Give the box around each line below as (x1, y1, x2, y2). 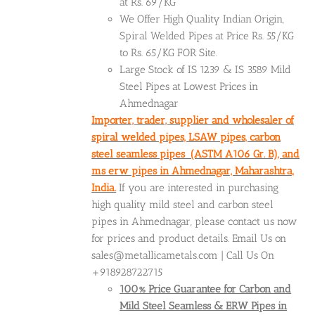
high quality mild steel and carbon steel (91, 198, 274, 211)
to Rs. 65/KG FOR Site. (120, 46, 218, 59)
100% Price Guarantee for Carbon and (120, 282, 292, 295)
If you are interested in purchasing (119, 181, 279, 194)
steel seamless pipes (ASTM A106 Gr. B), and (91, 147, 300, 160)
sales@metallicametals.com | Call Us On (91, 248, 275, 262)
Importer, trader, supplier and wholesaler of (91, 113, 295, 127)
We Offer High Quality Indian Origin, (120, 12, 285, 25)
